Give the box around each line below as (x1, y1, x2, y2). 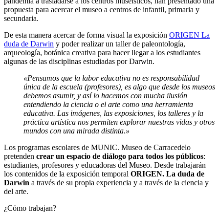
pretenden (4, 152, 36, 161)
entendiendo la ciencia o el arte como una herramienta (23, 100, 193, 109)
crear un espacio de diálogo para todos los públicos (36, 152, 203, 161)
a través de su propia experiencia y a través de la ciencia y (29, 178, 209, 187)
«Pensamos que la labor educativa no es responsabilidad (23, 74, 199, 83)
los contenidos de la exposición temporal (4, 170, 131, 178)
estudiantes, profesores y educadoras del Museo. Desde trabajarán (4, 161, 206, 170)
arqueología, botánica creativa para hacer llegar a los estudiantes (4, 48, 200, 57)
